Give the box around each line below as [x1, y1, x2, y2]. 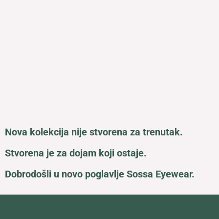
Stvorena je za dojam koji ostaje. [5, 147, 147, 159]
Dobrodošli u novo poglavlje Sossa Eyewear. [5, 168, 195, 180]
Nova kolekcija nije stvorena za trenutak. [5, 126, 183, 138]
